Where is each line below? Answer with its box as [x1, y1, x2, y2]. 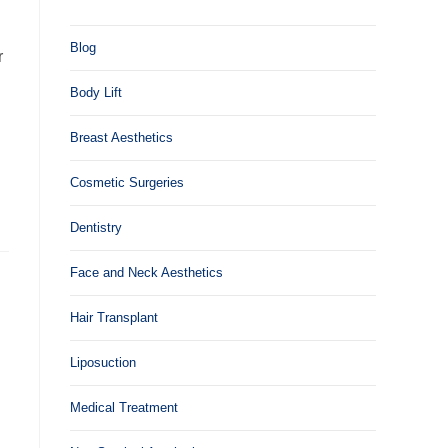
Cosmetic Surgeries [70, 175, 184, 190]
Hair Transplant [70, 310, 158, 325]
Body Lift [70, 85, 122, 100]
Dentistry [70, 220, 122, 235]
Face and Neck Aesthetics [70, 265, 223, 280]
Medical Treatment [70, 400, 178, 415]
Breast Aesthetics [70, 130, 173, 145]
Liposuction [70, 355, 136, 370]
